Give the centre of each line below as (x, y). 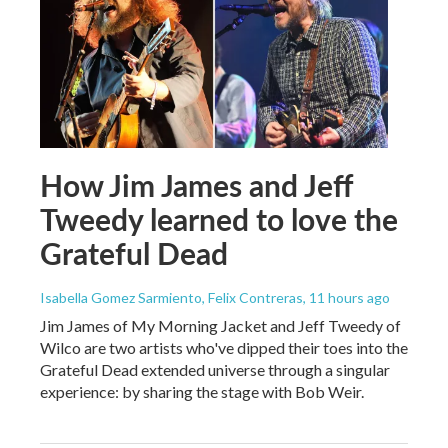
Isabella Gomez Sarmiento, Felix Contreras (171, 297)
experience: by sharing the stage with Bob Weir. (202, 391)
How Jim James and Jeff (196, 184)
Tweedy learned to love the (219, 218)
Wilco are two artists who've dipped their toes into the (224, 347)
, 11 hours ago (346, 297)
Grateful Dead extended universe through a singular (215, 369)
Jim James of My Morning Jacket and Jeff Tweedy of (220, 325)
